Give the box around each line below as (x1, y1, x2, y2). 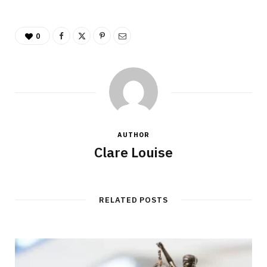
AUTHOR (117, 131, 150, 139)
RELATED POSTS (98, 195, 169, 206)
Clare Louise (94, 143, 173, 162)
